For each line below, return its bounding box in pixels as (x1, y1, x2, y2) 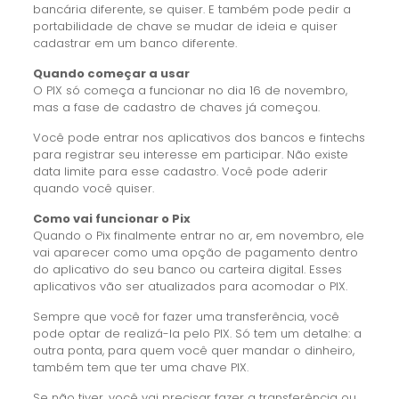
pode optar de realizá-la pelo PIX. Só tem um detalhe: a (32, 325, 362, 343)
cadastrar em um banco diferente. (32, 35, 237, 53)
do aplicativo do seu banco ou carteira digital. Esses (32, 261, 342, 279)
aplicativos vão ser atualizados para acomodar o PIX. (32, 278, 347, 296)
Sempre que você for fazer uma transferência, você (32, 308, 339, 326)
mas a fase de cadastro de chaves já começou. (32, 99, 320, 117)
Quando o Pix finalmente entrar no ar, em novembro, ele (32, 227, 364, 245)
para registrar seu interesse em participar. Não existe (32, 146, 348, 164)
